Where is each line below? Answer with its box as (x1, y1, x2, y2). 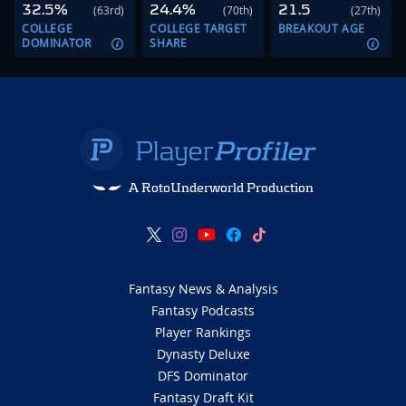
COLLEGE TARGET (150, 21, 247, 36)
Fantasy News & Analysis (128, 280, 278, 298)
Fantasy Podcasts (151, 302, 255, 320)
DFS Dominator (158, 367, 248, 385)
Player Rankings (155, 324, 251, 342)
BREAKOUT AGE (277, 21, 365, 36)
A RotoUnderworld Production (129, 180, 314, 196)
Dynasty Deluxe (156, 345, 250, 363)
